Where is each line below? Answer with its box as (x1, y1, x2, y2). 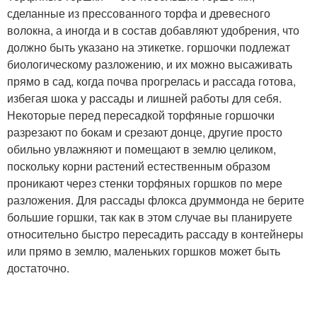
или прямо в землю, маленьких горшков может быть (7, 243, 280, 259)
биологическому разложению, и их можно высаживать (7, 56, 292, 72)
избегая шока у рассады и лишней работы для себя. (7, 90, 282, 106)
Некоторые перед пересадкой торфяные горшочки (7, 107, 275, 123)
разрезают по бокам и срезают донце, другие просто (7, 124, 282, 140)
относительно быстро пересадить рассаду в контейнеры (7, 226, 304, 242)
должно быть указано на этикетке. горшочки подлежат (7, 39, 290, 55)
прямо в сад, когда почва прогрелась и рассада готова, (7, 73, 296, 89)
